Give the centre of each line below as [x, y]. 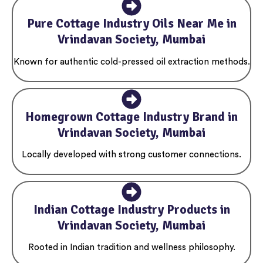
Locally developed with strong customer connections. [131, 155]
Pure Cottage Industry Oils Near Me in [131, 24]
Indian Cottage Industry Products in [131, 210]
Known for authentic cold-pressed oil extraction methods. [131, 62]
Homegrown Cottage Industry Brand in [131, 117]
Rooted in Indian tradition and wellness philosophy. [131, 248]
